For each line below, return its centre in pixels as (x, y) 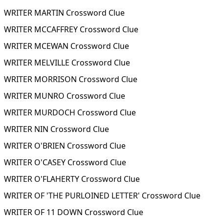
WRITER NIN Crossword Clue (56, 129)
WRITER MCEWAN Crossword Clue (66, 46)
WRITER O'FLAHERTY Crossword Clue (72, 179)
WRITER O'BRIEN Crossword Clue (65, 146)
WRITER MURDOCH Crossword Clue (70, 112)
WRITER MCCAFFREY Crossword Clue (71, 29)
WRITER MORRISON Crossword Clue (71, 79)
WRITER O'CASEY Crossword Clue (65, 162)
